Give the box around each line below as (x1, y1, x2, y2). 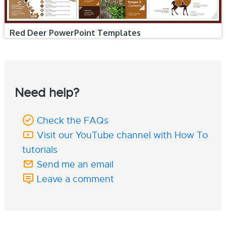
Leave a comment (36, 173, 114, 185)
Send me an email (36, 158, 114, 170)
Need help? (14, 85, 79, 100)
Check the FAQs (36, 115, 108, 126)
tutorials (22, 144, 58, 155)
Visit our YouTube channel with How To (36, 129, 208, 141)
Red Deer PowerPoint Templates (9, 27, 141, 38)
